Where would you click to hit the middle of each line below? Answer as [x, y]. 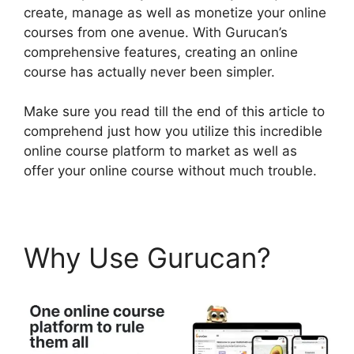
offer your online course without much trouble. [170, 171]
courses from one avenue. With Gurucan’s [156, 32]
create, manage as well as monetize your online [175, 12]
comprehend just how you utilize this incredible [173, 131]
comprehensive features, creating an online [161, 52]
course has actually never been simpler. [149, 72]
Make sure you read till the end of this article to [174, 111]
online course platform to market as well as [160, 151]
